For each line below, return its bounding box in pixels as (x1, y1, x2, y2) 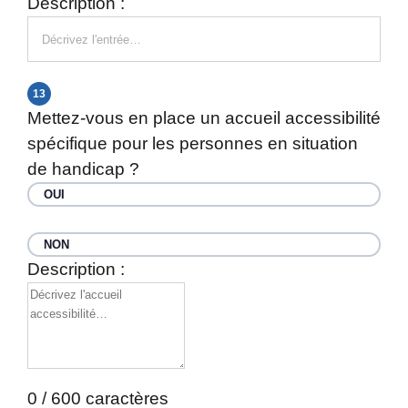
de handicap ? (27, 159, 139, 178)
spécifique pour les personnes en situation (27, 134, 358, 153)
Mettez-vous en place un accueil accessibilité (27, 108, 381, 127)
